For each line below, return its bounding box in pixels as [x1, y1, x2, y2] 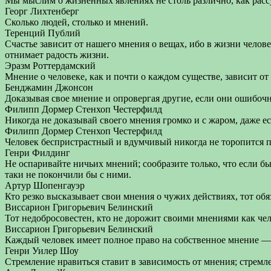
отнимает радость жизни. [5, 50, 109, 60]
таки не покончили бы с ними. [5, 169, 131, 180]
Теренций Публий [5, 28, 80, 38]
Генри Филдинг [5, 148, 70, 158]
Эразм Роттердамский [5, 60, 96, 71]
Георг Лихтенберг [5, 6, 79, 16]
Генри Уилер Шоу [5, 246, 79, 256]
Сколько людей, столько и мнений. [5, 17, 148, 27]
